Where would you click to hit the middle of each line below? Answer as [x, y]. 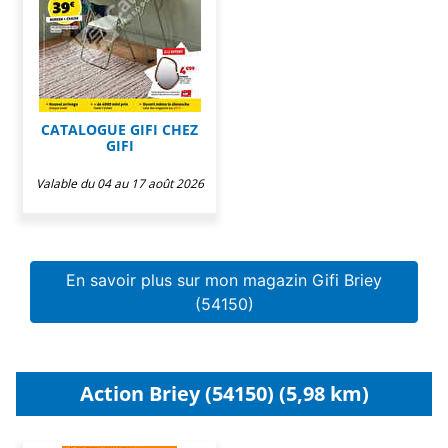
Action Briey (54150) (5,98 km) [224, 393]
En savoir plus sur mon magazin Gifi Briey [224, 279]
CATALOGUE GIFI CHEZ [119, 129]
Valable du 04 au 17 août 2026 [119, 183]
